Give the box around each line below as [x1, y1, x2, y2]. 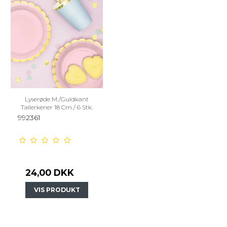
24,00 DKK [25, 167, 74, 178]
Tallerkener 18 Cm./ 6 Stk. [21, 103, 93, 111]
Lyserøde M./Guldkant [25, 95, 89, 103]
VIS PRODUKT [33, 186, 80, 194]
